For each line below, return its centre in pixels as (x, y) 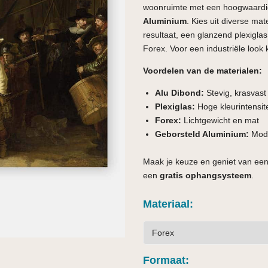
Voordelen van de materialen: (202, 70)
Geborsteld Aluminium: (202, 134)
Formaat (164, 260)
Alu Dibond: (179, 92)
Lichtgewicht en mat (220, 120)
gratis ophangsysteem (205, 175)
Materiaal (166, 204)
